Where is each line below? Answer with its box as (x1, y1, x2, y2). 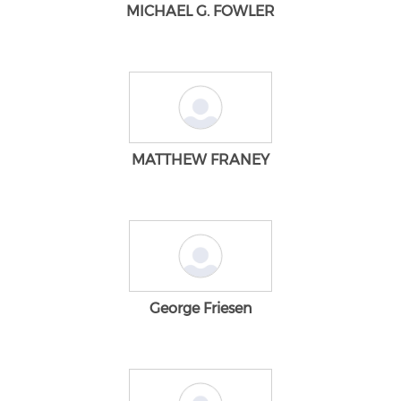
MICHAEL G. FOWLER (126, 2, 275, 20)
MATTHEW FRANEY (132, 150, 269, 168)
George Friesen (149, 299, 252, 317)
